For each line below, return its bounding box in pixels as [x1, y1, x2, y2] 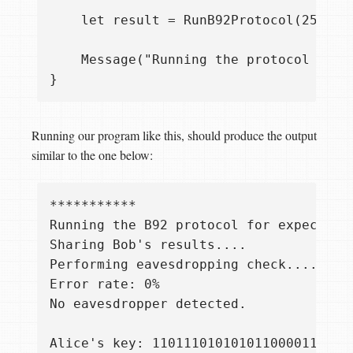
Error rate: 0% [50, 276, 160, 292]
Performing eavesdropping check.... [50, 256, 318, 272]
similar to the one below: [32, 146, 153, 163]
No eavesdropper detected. [50, 295, 247, 311]
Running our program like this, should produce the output [32, 126, 317, 143]
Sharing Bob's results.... [50, 236, 247, 252]
